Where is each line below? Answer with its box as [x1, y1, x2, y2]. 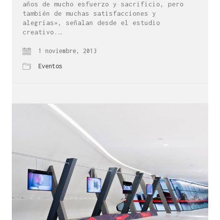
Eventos [38, 62, 62, 70]
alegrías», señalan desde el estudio [23, 19, 160, 27]
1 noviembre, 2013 [35, 47, 97, 55]
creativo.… [23, 28, 62, 36]
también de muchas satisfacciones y [23, 9, 156, 18]
